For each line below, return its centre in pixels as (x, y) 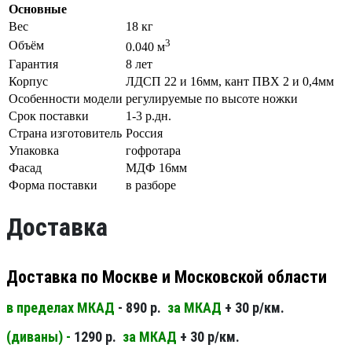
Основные (38, 9)
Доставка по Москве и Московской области (167, 277)
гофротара (153, 151)
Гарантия (33, 64)
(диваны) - (40, 336)
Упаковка (34, 151)
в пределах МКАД (62, 307)
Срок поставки (49, 116)
